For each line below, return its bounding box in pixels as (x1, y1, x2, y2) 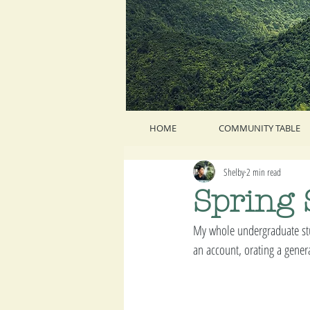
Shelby (224, 165, 244, 179)
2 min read (246, 165, 281, 179)
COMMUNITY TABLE (218, 122, 300, 134)
